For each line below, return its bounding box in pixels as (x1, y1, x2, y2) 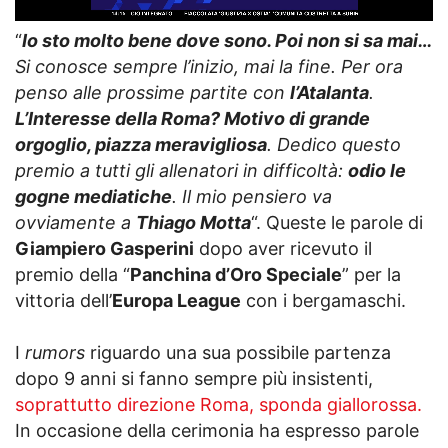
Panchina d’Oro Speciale (130, 263, 342, 285)
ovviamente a (15, 211, 136, 233)
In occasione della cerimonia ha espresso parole (15, 419, 419, 441)
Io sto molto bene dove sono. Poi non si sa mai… (22, 29, 432, 51)
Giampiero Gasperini (15, 237, 194, 259)
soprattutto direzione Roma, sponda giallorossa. (15, 393, 422, 415)
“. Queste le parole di (251, 211, 423, 233)
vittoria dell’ (15, 289, 112, 311)
